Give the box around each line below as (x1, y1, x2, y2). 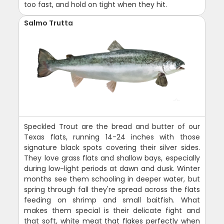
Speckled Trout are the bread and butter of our (24, 121, 200, 131)
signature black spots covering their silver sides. (24, 142, 200, 152)
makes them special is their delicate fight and (24, 205, 200, 215)
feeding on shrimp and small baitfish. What (24, 194, 200, 205)
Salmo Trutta (24, 17, 73, 28)
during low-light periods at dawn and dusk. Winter (24, 163, 200, 173)
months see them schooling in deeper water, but (24, 173, 200, 184)
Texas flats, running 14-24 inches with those (24, 131, 200, 142)
